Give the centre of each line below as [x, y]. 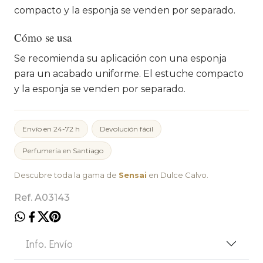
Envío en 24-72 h [51, 129]
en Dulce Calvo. [178, 175]
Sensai [133, 175]
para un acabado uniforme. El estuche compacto [129, 73]
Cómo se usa [43, 37]
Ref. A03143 [42, 197]
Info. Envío [49, 243]
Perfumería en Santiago [63, 150]
